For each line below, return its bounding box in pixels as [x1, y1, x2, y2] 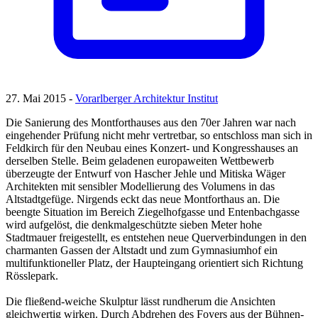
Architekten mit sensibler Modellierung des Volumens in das [6, 180, 275, 193]
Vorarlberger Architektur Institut [75, 92, 218, 105]
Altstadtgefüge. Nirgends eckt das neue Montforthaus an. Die [6, 193, 280, 206]
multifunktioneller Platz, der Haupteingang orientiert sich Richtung [6, 257, 303, 270]
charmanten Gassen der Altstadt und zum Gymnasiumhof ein [6, 244, 278, 257]
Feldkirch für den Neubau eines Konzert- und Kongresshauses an [6, 142, 298, 155]
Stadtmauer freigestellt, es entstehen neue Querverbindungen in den [6, 231, 307, 244]
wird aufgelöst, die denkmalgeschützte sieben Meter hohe [6, 219, 262, 231]
